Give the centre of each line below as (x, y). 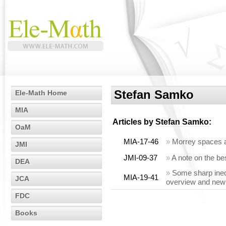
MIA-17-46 (141, 142)
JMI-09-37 (140, 158)
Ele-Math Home (41, 93)
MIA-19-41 (141, 177)
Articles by (134, 122)
